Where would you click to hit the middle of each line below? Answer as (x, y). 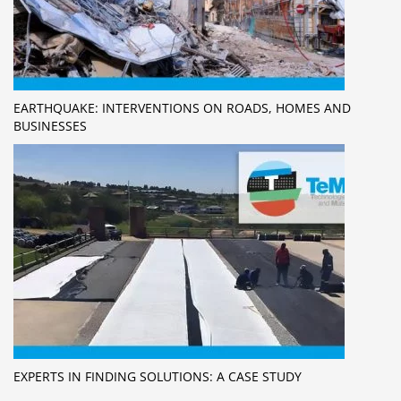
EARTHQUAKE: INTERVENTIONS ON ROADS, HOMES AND (182, 108)
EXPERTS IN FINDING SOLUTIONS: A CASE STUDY (158, 377)
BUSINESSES (50, 126)
